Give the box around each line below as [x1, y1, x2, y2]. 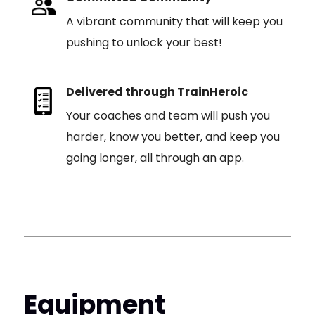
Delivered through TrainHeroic [65, 84, 248, 100]
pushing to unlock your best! [65, 34, 222, 51]
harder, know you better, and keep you [65, 129, 280, 145]
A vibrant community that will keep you [65, 13, 283, 30]
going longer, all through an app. [65, 150, 244, 166]
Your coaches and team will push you [65, 108, 270, 124]
